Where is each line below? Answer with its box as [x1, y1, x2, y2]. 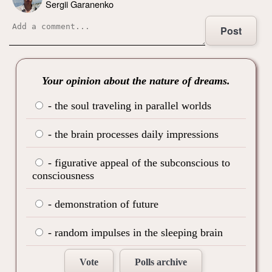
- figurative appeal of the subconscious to [45, 157, 230, 169]
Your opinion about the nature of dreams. [42, 75, 230, 87]
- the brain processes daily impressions [45, 128, 219, 141]
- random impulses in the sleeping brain [45, 226, 223, 239]
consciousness [32, 169, 94, 182]
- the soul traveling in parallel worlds [45, 100, 211, 112]
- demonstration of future [45, 198, 158, 211]
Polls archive [134, 257, 187, 268]
